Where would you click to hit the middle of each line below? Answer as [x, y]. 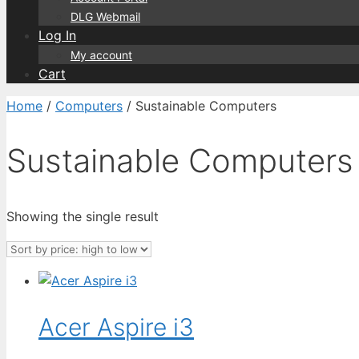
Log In [57, 35]
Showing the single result [83, 216]
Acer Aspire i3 [116, 327]
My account [101, 55]
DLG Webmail [105, 16]
